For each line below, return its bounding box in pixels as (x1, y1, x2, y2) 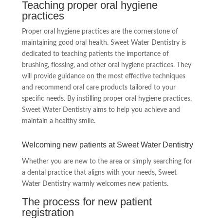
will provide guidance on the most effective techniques (21, 73, 185, 80)
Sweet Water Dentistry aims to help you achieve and (21, 107, 180, 114)
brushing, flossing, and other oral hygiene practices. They (21, 62, 191, 69)
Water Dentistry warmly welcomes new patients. (21, 181, 168, 188)
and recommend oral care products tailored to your (21, 84, 176, 91)
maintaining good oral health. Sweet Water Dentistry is (21, 39, 186, 47)
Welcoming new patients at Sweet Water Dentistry (21, 141, 193, 149)
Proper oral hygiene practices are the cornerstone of (21, 28, 178, 36)
